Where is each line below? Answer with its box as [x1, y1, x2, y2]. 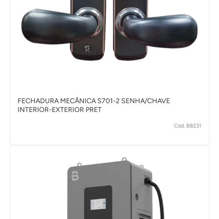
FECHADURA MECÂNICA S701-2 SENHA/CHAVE [18, 97, 170, 106]
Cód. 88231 [174, 122, 201, 129]
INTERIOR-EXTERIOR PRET [18, 106, 102, 114]
